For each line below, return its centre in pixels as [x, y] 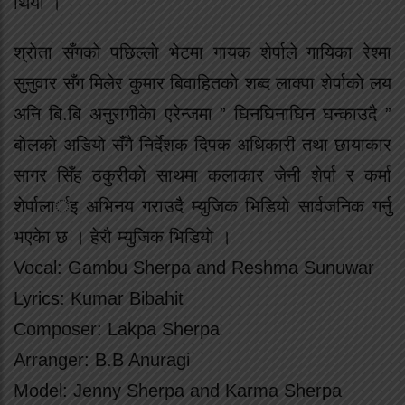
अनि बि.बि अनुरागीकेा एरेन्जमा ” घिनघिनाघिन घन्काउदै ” [202, 113]
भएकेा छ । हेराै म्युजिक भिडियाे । [122, 236]
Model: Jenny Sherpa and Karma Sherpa [178, 390]
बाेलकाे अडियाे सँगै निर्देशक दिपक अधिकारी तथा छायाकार [202, 144]
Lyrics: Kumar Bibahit [99, 298]
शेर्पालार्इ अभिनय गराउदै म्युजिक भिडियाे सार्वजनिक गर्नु [202, 206]
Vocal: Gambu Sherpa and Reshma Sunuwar [194, 267]
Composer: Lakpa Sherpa [117, 329]
